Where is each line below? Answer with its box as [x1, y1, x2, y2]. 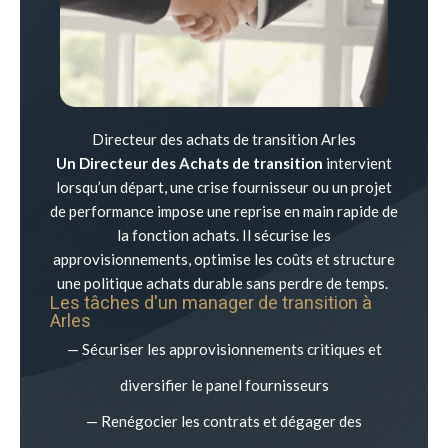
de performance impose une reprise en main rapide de [50, 201, 398, 220]
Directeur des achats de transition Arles [92, 129, 356, 148]
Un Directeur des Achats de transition [56, 153, 323, 172]
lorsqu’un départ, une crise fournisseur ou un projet [56, 177, 392, 196]
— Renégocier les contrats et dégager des [86, 411, 362, 430]
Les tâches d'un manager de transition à [50, 289, 372, 317]
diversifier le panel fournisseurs [119, 375, 329, 394]
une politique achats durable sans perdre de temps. [57, 273, 391, 292]
